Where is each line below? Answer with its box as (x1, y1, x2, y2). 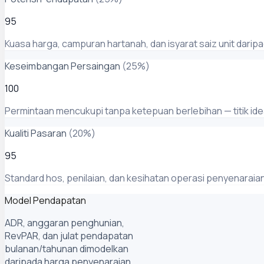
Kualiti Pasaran (5, 127, 67, 140)
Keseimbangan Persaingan (5, 60, 120, 73)
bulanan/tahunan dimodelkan (5, 242, 128, 256)
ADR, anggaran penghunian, (5, 216, 124, 230)
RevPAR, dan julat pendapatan (5, 229, 133, 243)
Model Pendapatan (5, 194, 86, 207)
